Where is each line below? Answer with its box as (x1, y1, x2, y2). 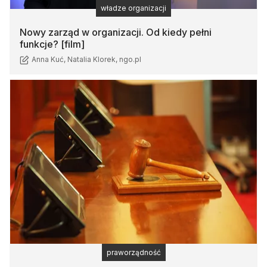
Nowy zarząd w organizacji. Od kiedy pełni (20, 26, 212, 38)
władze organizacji (101, 3, 166, 13)
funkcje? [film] (20, 38, 85, 50)
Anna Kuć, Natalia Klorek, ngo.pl (32, 55, 141, 64)
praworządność (106, 248, 161, 257)
